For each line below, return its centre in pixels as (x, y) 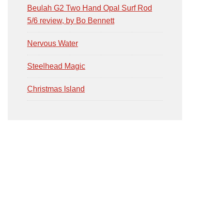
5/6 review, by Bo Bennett (71, 21)
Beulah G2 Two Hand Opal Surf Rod (90, 8)
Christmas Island (56, 89)
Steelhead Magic (56, 66)
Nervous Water (53, 43)
